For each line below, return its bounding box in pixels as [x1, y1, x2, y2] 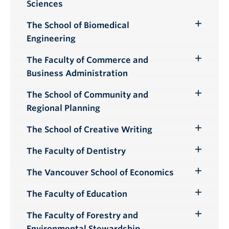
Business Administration [27, 68, 128, 78]
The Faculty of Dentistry [27, 146, 126, 156]
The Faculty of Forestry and [27, 210, 138, 220]
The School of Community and [27, 89, 148, 100]
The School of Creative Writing [27, 124, 152, 134]
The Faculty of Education [27, 189, 127, 199]
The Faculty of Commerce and [27, 55, 148, 65]
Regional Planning [27, 103, 100, 113]
